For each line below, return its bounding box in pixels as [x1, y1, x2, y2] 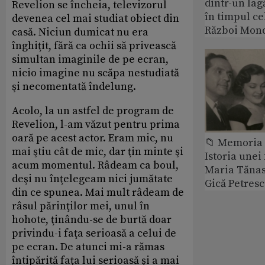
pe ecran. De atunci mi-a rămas [12, 240, 164, 254]
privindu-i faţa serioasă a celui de [12, 226, 176, 240]
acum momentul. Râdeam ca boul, [12, 158, 179, 172]
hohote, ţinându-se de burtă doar [12, 212, 172, 227]
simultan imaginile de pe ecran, [12, 52, 169, 66]
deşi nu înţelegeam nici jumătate [12, 172, 173, 186]
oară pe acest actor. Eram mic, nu [12, 131, 173, 145]
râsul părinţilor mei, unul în [12, 199, 150, 213]
